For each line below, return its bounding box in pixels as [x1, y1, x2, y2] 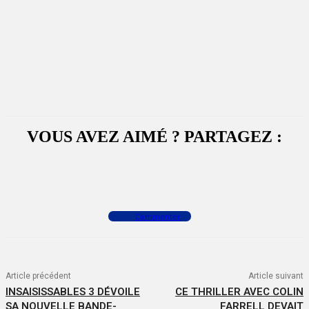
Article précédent [6, 271, 71, 281]
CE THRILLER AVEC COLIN [175, 286, 303, 299]
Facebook [55, 169, 91, 180]
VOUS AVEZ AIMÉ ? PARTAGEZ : [27, 128, 282, 146]
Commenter [135, 211, 181, 222]
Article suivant [248, 271, 303, 281]
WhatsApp [182, 169, 219, 180]
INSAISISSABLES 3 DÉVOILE [6, 286, 140, 299]
